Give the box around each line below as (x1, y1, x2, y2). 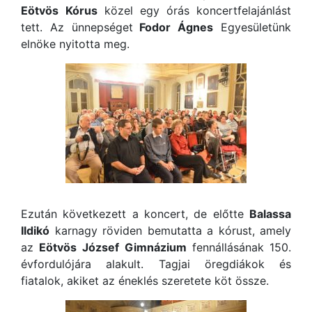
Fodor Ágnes (132, 19, 214, 34)
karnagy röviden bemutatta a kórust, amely (49, 223, 291, 237)
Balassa (249, 206, 291, 221)
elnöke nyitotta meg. (21, 36, 130, 51)
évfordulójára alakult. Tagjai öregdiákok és (21, 256, 291, 271)
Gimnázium (125, 240, 187, 254)
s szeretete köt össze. (153, 273, 269, 288)
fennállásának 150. (187, 240, 291, 254)
